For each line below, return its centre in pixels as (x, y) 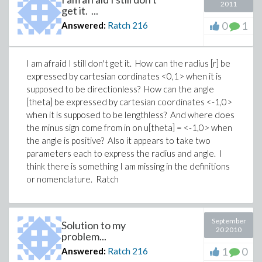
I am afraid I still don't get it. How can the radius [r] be (128, 63)
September (229, 221)
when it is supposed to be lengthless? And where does (130, 115)
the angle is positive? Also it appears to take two (118, 140)
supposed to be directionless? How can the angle (120, 89)
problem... (84, 236)
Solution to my (94, 225)
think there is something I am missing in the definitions (128, 166)
